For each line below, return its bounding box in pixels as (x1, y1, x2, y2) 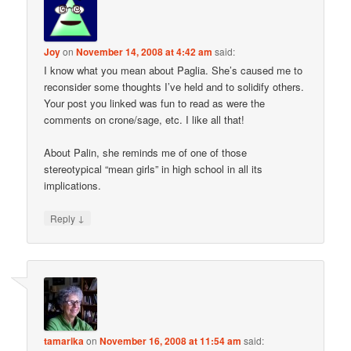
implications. (44, 177, 102, 193)
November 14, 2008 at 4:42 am (76, 44, 213, 59)
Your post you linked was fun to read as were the (44, 95, 266, 110)
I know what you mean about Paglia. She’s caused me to (44, 62, 303, 78)
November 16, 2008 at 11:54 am (100, 334, 242, 349)
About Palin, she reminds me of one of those (44, 144, 248, 160)
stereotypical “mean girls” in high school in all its (44, 161, 263, 176)
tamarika (44, 334, 85, 349)
